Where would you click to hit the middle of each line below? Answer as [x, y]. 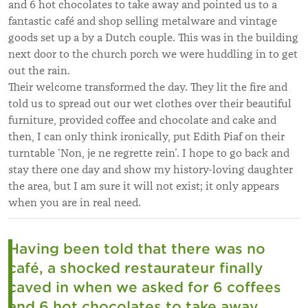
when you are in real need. [75, 202]
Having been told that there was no [137, 249]
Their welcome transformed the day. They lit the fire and [148, 87]
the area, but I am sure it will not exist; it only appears [144, 186]
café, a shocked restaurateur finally [136, 268]
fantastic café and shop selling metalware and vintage [143, 21]
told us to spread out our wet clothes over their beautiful [150, 103]
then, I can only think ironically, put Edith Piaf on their [146, 136]
